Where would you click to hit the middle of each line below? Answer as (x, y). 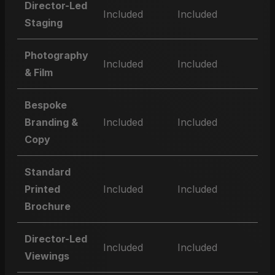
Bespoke (46, 105)
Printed (42, 189)
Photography (56, 55)
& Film (39, 72)
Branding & (51, 122)
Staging (44, 23)
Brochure (48, 206)
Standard (48, 172)
